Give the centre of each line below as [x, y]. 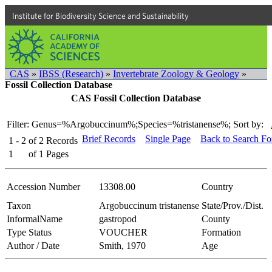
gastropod [118, 219]
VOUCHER [123, 232]
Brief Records [109, 138]
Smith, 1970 [122, 245]
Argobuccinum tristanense [149, 205]
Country [217, 186]
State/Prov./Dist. [233, 205]
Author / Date [33, 245]
